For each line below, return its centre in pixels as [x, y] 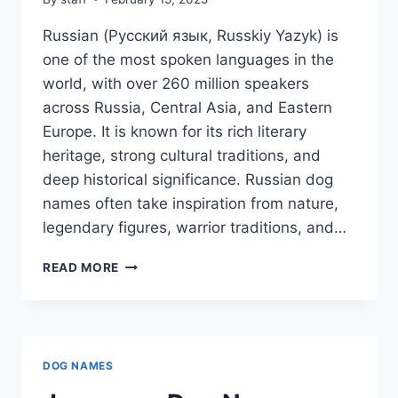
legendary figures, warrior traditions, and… [195, 227]
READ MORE [81, 267]
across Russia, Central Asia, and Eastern [187, 107]
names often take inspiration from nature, [191, 203]
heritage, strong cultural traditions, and [182, 155]
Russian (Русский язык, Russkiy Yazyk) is [191, 35]
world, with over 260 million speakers [176, 83]
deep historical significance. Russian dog [188, 179]
